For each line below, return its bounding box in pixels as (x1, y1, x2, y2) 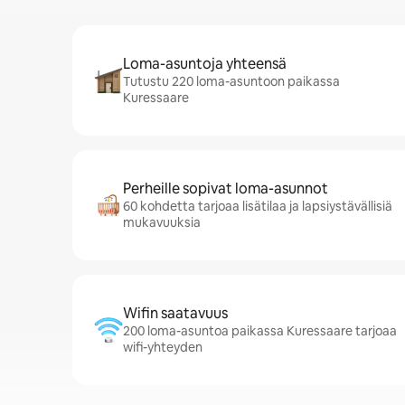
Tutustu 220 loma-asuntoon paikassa (123, 73, 340, 89)
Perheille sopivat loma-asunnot (123, 179, 328, 198)
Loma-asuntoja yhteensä (123, 54, 287, 73)
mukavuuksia (123, 214, 201, 231)
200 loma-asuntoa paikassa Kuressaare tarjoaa (123, 323, 397, 339)
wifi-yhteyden (123, 339, 202, 355)
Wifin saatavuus (123, 304, 228, 323)
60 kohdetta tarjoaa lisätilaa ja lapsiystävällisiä (123, 198, 392, 214)
